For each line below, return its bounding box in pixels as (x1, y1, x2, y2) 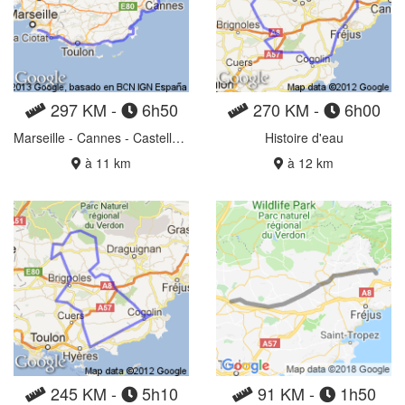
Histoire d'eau (264, 128, 344, 147)
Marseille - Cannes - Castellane (172, 128, 184, 147)
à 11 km (81, 154, 131, 173)
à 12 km (284, 154, 334, 173)
